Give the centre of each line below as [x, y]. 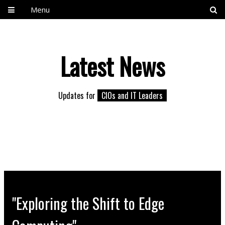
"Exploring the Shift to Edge [88, 203]
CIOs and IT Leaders [132, 95]
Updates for [78, 95]
